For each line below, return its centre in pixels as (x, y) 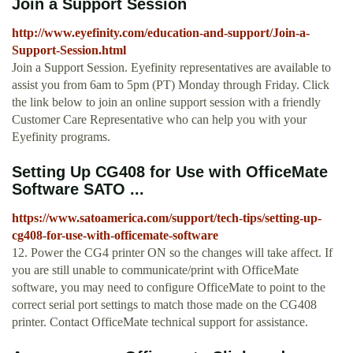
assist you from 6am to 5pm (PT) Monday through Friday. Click (171, 85)
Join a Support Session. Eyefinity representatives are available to (171, 68)
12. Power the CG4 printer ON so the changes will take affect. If (172, 253)
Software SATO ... (78, 190)
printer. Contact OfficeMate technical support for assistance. (160, 322)
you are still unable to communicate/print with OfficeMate (155, 270)
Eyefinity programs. (61, 137)
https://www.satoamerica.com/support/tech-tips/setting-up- (167, 218)
